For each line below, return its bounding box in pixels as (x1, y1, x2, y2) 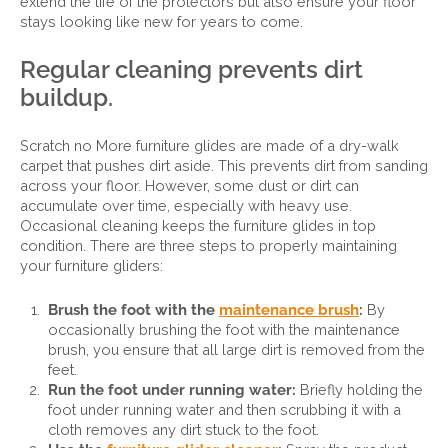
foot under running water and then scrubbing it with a (48, 401, 401, 418)
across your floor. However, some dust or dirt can (20, 177, 359, 194)
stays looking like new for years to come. (20, 13, 303, 30)
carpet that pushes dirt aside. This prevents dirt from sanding (20, 157, 428, 174)
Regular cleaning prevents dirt (20, 55, 363, 84)
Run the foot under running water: (48, 381, 296, 398)
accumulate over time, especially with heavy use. (20, 197, 352, 214)
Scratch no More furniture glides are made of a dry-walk (20, 137, 399, 154)
